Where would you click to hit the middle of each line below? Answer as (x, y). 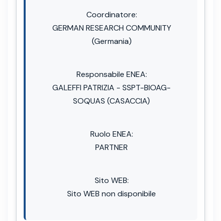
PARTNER (111, 147)
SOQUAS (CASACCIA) (111, 101)
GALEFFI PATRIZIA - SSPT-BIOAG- (111, 87)
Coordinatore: (111, 14)
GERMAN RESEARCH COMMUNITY (111, 28)
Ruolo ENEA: (111, 134)
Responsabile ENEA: (111, 74)
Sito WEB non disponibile (111, 193)
